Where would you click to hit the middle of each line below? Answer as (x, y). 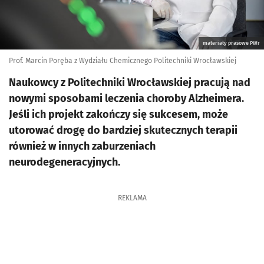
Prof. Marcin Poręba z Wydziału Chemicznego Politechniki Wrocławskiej (123, 61)
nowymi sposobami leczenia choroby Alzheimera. (126, 98)
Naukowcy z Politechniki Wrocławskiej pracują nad (130, 82)
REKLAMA (132, 198)
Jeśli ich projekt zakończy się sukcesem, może (118, 114)
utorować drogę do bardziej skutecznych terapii (123, 130)
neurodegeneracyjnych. (65, 162)
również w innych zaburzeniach (82, 146)
